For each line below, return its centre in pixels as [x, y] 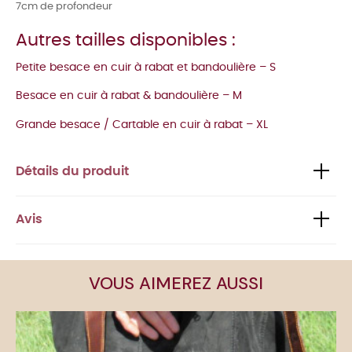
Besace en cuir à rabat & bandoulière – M [129, 96]
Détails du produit [72, 172]
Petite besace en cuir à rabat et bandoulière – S [146, 67]
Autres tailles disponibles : [126, 40]
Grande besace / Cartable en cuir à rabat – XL [142, 125]
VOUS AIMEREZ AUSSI [176, 284]
